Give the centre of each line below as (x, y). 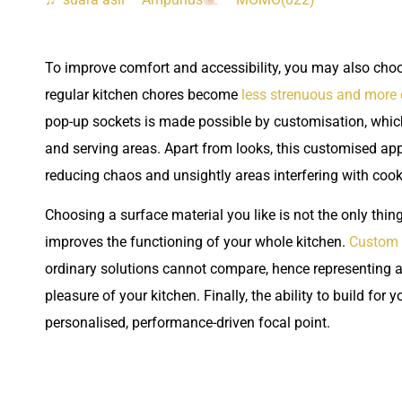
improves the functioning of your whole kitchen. (197, 242)
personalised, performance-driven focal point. (188, 323)
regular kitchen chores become (143, 94)
